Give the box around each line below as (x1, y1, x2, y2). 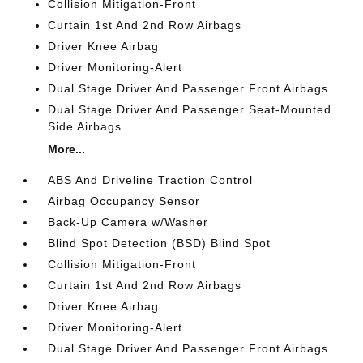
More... (48, 142, 86, 156)
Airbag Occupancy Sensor (48, 194, 201, 207)
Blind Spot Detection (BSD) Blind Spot (48, 236, 271, 250)
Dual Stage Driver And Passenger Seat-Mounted (48, 102, 332, 116)
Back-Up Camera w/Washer (48, 215, 209, 228)
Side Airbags (48, 119, 122, 133)
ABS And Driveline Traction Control (48, 173, 254, 186)
